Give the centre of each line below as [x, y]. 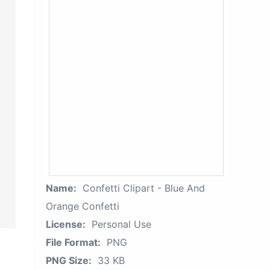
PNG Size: [69, 260]
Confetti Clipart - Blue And [144, 188]
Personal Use [121, 224]
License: [66, 224]
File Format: [73, 242]
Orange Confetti [83, 206]
